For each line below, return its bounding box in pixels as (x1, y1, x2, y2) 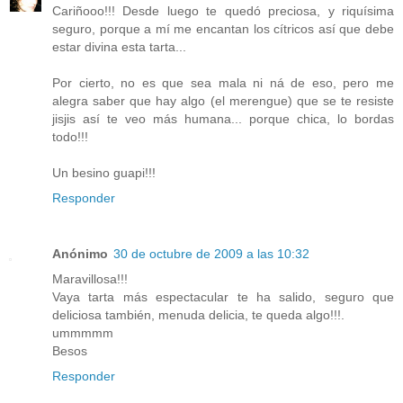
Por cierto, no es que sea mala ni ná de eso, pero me (52, 76, 394, 91)
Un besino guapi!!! (52, 166, 156, 181)
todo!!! (52, 130, 88, 145)
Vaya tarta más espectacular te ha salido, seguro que (52, 290, 394, 305)
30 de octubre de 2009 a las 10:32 (113, 246, 309, 262)
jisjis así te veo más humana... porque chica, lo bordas (52, 112, 394, 127)
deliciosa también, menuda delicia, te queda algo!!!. (52, 308, 345, 323)
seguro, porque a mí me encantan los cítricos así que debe (52, 22, 394, 37)
